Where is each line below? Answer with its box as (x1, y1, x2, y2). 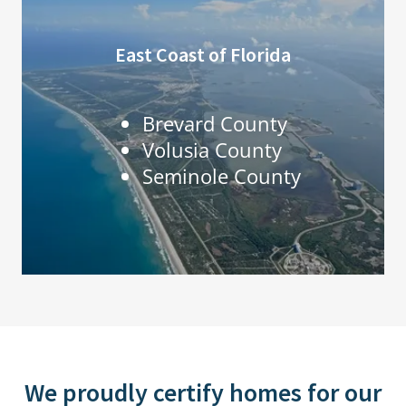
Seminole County (141, 162, 301, 189)
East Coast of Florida (115, 42, 291, 67)
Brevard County (141, 110, 287, 137)
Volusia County (141, 136, 282, 163)
